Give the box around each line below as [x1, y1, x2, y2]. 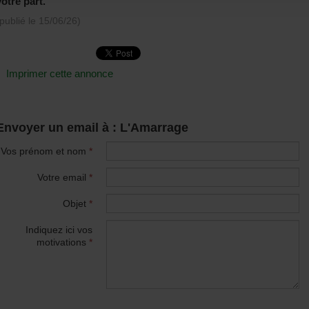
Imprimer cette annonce [6, 68, 113, 79]
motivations [37, 237, 89, 248]
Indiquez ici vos [26, 224, 92, 235]
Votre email [37, 172, 89, 183]
